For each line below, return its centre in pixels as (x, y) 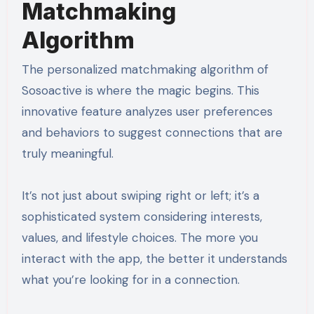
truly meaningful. (67, 154)
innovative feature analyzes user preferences (147, 112)
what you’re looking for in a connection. (130, 280)
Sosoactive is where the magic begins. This (140, 91)
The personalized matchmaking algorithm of (145, 70)
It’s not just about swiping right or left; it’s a (140, 196)
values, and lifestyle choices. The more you (139, 238)
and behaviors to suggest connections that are (152, 133)
